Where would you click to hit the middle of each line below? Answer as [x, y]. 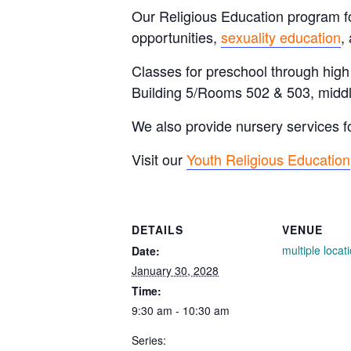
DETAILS [157, 229]
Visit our [159, 159]
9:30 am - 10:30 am [181, 310]
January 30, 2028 [175, 270]
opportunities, [176, 36]
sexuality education [281, 36]
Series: [149, 340]
